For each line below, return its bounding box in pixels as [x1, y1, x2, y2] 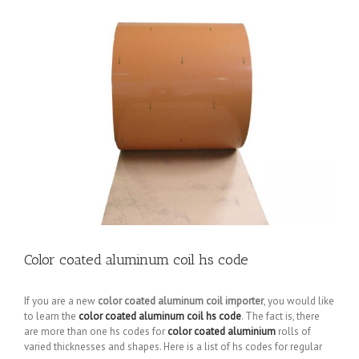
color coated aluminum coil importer [98, 294, 264, 308]
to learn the [24, 309, 79, 323]
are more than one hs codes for [24, 325, 167, 338]
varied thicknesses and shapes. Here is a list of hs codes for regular [24, 340, 322, 353]
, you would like [264, 294, 334, 308]
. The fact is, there [241, 309, 320, 323]
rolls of [276, 325, 311, 338]
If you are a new [24, 294, 98, 308]
